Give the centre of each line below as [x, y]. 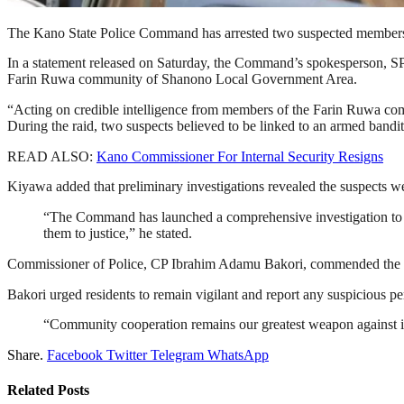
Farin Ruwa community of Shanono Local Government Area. [182, 79]
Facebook [75, 354]
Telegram [177, 354]
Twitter [127, 354]
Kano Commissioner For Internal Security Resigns [240, 156]
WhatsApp [238, 354]
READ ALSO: [52, 156]
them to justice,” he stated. [118, 234]
